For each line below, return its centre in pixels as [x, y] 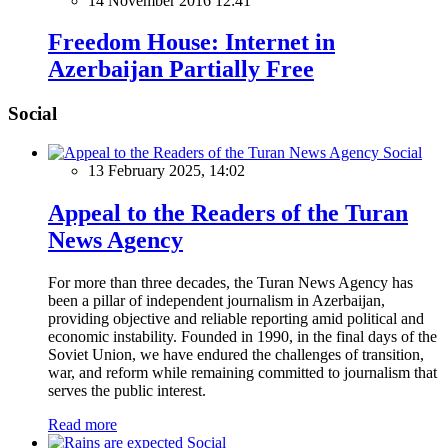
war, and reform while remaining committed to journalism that [242, 372]
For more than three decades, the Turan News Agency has [230, 282]
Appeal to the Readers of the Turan [228, 212]
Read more [82, 424]
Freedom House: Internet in [191, 42]
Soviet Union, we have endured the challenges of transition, [236, 354]
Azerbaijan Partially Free [181, 69]
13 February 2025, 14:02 [166, 171]
